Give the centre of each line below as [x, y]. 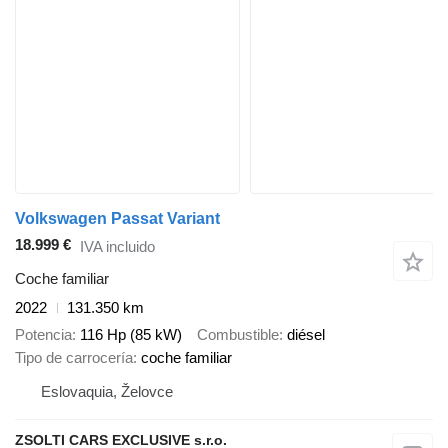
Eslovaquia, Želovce [107, 391]
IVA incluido [117, 246]
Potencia [43, 334]
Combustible [238, 334]
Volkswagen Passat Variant [117, 219]
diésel [306, 334]
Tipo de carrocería [74, 357]
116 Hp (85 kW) [131, 334]
